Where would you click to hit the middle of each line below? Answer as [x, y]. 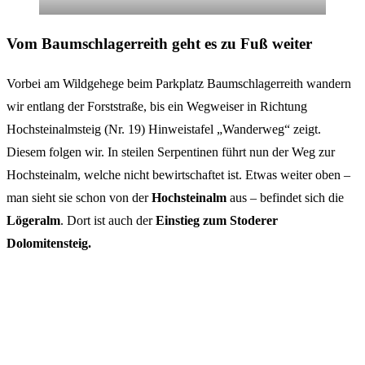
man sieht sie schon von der [79, 197]
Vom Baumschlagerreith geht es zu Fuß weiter [159, 44]
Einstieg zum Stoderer [217, 220]
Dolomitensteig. [49, 243]
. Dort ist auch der [108, 220]
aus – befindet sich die [287, 197]
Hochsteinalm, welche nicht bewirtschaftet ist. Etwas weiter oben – [178, 174]
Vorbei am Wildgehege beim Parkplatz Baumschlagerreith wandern [179, 83]
